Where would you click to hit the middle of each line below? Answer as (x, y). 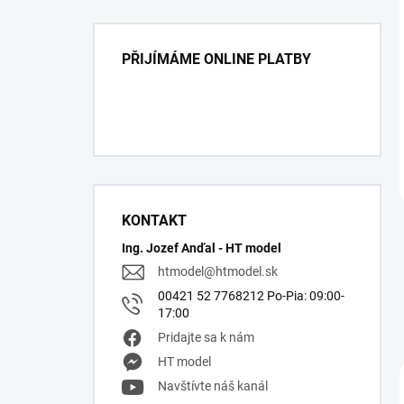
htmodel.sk (247, 271)
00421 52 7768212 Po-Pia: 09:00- (251, 296)
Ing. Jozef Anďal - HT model (202, 248)
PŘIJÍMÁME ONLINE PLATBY (216, 59)
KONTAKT (154, 220)
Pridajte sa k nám (206, 337)
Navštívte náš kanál (213, 386)
